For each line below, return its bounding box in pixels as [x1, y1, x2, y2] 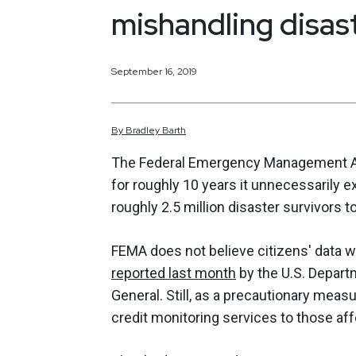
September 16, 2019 [111, 64, 197, 78]
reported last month [111, 265, 236, 282]
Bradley [126, 124, 160, 137]
